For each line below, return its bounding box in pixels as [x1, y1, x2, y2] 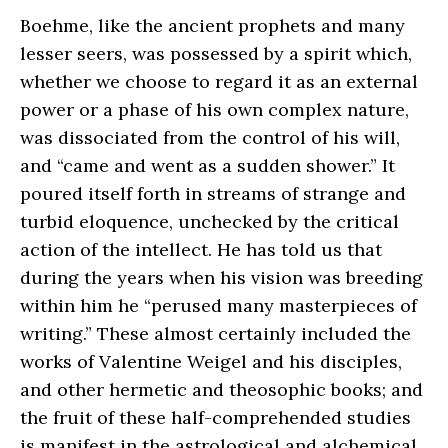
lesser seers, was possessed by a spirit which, [20, 41, 412, 65]
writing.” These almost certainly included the [20, 321, 411, 345]
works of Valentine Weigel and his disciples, [20, 349, 402, 373]
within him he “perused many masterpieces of [20, 293, 417, 317]
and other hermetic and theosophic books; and [20, 377, 423, 401]
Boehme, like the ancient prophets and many [20, 13, 405, 37]
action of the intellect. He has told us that [20, 237, 382, 261]
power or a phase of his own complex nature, [20, 97, 409, 121]
